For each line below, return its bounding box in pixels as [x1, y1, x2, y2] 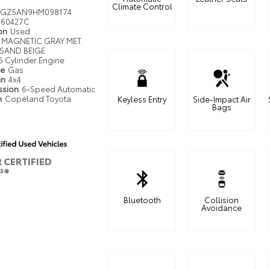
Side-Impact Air [192, 93, 251, 104]
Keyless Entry [118, 93, 167, 104]
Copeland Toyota [5, 93, 72, 104]
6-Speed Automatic [22, 83, 96, 94]
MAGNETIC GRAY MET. [1, 35, 83, 46]
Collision [204, 194, 239, 205]
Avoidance [201, 202, 242, 213]
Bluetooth [123, 194, 161, 205]
